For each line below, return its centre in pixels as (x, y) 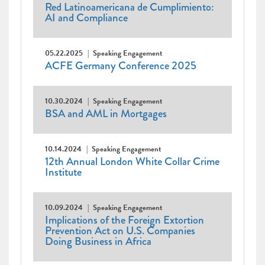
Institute (63, 172)
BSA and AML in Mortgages (106, 114)
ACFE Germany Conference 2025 (121, 66)
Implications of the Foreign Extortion (125, 220)
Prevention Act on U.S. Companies (120, 231)
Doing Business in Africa (98, 242)
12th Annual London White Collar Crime (132, 162)
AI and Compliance (86, 18)
